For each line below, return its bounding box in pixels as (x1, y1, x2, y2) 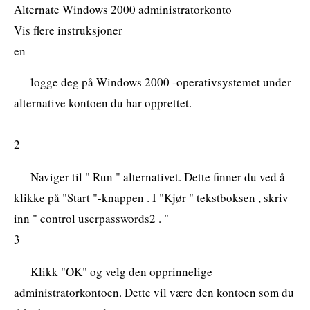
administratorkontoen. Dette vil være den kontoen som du (14, 284, 294, 300)
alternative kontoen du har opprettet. (14, 94, 192, 111)
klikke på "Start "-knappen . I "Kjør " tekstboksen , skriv (14, 189, 289, 206)
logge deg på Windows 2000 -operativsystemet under (30, 73, 291, 90)
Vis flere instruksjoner (14, 21, 122, 38)
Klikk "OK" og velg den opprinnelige (30, 263, 212, 280)
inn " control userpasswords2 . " (14, 210, 169, 226)
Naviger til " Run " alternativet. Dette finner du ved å (30, 168, 285, 185)
